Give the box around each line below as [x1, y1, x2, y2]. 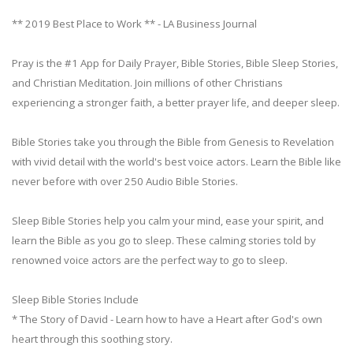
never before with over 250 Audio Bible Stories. [12, 173, 238, 188]
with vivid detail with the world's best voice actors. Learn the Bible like [12, 154, 341, 169]
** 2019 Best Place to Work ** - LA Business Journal [12, 16, 257, 31]
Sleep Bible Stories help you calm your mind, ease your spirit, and [12, 213, 324, 228]
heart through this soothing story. [12, 331, 173, 346]
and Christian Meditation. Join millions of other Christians [12, 75, 283, 90]
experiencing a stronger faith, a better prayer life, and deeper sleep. [12, 95, 340, 110]
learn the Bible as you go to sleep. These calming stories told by [12, 232, 316, 247]
